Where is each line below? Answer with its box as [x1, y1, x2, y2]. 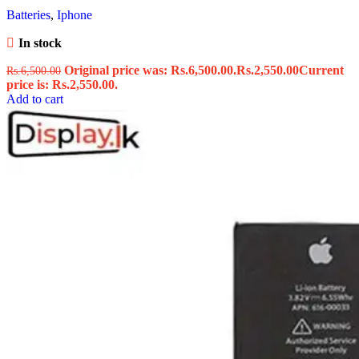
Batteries [6, 8, 50, 22]
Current [299, 63, 344, 78]
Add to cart [6, 92, 63, 107]
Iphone [57, 8, 92, 22]
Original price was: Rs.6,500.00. [64, 63, 236, 78]
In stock [18, 36, 62, 50]
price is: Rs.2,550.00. [6, 78, 118, 92]
